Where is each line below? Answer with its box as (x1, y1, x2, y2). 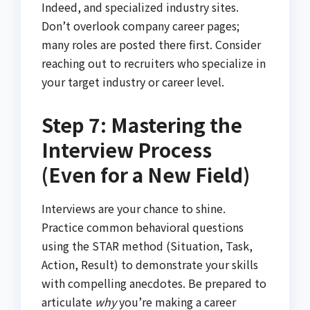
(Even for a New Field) (42, 161, 250, 189)
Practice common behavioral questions (42, 219, 244, 236)
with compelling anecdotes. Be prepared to (42, 275, 266, 292)
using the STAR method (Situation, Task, (42, 237, 253, 255)
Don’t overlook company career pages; (42, 17, 239, 35)
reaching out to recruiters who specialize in (42, 55, 266, 72)
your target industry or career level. (42, 73, 224, 91)
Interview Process (42, 136, 212, 164)
